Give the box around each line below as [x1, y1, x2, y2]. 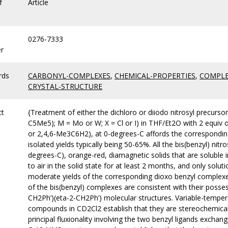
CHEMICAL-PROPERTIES [115, 71, 195, 80]
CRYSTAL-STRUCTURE [28, 81, 102, 91]
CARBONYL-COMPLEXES [28, 71, 110, 80]
